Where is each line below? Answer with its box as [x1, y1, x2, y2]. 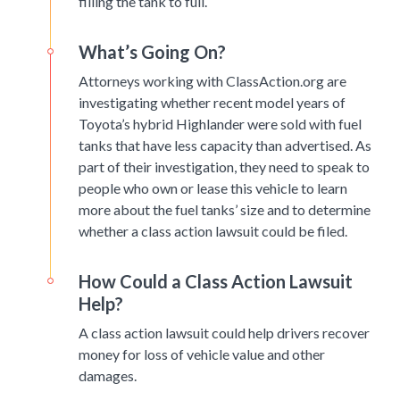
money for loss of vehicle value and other [79, 346, 325, 363]
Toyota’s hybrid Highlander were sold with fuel [79, 115, 362, 133]
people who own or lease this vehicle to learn [79, 179, 347, 197]
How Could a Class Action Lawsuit [79, 271, 353, 293]
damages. [79, 367, 137, 385]
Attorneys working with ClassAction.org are [79, 72, 346, 90]
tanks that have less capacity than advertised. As [79, 137, 371, 154]
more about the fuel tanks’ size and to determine [79, 201, 371, 219]
